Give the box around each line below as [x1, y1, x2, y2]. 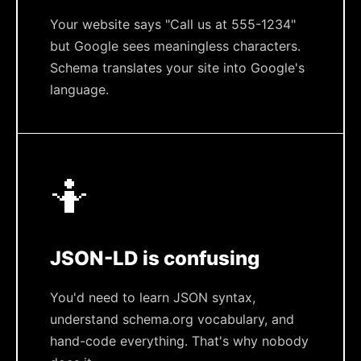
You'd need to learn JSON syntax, [50, 289, 255, 305]
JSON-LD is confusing [50, 247, 259, 270]
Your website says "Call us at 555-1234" [50, 16, 296, 32]
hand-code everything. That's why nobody [50, 333, 309, 349]
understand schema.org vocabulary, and [50, 311, 294, 327]
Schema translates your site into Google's [50, 60, 305, 76]
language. [50, 81, 109, 98]
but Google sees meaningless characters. [50, 38, 301, 54]
